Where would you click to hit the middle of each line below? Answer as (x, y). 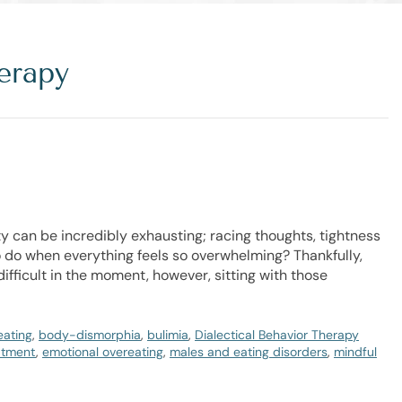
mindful (355, 352)
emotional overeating (103, 352)
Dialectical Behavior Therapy (277, 335)
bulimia (168, 335)
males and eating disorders (249, 352)
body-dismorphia (90, 335)
